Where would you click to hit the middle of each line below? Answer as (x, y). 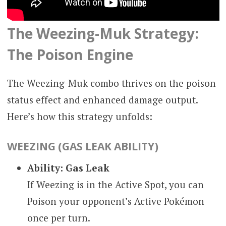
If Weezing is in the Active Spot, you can (115, 184)
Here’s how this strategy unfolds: (79, 116)
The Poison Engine (70, 54)
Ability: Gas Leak (68, 167)
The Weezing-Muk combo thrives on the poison (111, 83)
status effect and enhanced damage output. (102, 99)
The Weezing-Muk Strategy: (103, 33)
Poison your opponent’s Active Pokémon (116, 201)
